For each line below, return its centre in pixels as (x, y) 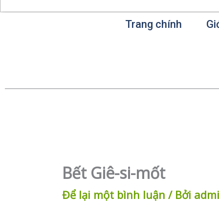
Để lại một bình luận (114, 195)
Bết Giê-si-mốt (114, 173)
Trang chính (154, 24)
